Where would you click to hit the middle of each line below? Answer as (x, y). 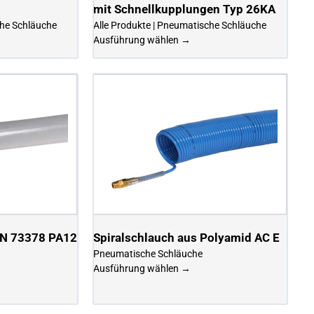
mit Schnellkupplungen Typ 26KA (185, 9)
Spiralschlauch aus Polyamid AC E (187, 237)
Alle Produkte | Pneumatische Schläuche (180, 25)
